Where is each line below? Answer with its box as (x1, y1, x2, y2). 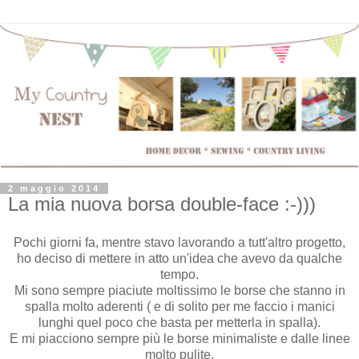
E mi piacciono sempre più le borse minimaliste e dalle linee (9, 331, 350, 345)
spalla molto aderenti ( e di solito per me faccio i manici (24, 299, 335, 313)
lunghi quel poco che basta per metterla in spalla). (38, 315, 321, 329)
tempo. (160, 267, 199, 281)
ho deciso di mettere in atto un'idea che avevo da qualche (17, 251, 342, 265)
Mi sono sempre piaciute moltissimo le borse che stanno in (14, 283, 345, 297)
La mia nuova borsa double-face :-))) (8, 193, 316, 216)
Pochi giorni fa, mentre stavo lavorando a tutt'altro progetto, (14, 235, 345, 249)
